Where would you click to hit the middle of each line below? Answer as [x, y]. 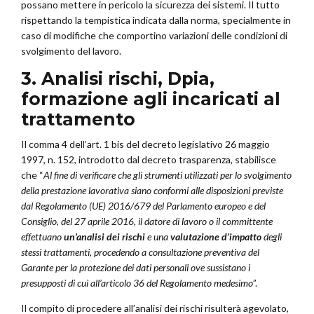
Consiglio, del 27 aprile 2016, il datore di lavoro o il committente [147, 221]
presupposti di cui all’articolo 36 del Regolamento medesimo [137, 283]
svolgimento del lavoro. [71, 51]
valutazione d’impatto [216, 237]
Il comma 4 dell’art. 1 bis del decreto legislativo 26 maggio [145, 144]
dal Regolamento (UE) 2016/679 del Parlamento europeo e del [143, 206]
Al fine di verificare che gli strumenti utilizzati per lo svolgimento [168, 175]
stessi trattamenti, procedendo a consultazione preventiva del [140, 252]
